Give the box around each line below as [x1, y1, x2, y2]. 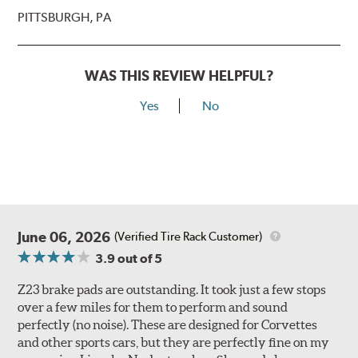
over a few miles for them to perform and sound [18, 299, 288, 314]
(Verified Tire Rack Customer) [114, 229, 263, 245]
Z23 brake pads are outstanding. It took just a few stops [18, 281, 327, 296]
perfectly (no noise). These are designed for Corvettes [18, 316, 318, 332]
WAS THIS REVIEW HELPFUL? [84, 66, 274, 84]
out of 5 [115, 250, 163, 266]
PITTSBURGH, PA [18, 9, 112, 25]
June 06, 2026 [18, 228, 111, 245]
